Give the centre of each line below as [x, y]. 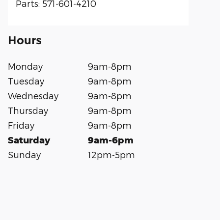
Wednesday [33, 96]
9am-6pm [111, 140]
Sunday [24, 154]
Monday [25, 66]
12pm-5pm [112, 154]
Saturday [29, 140]
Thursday [28, 110]
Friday [21, 125]
